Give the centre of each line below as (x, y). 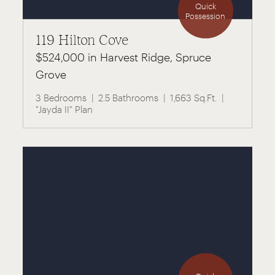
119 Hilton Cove (83, 40)
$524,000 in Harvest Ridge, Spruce (124, 57)
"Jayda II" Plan (64, 109)
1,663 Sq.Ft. (194, 97)
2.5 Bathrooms (129, 97)
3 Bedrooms (61, 97)
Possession (206, 16)
